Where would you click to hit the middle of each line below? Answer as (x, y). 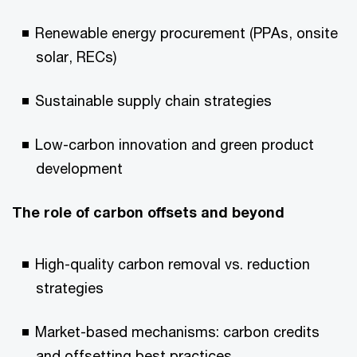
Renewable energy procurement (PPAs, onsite (186, 33)
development (79, 168)
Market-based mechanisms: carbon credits (177, 331)
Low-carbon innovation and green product (175, 144)
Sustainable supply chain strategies (153, 100)
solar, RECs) (76, 57)
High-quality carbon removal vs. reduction (173, 264)
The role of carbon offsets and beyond (148, 212)
